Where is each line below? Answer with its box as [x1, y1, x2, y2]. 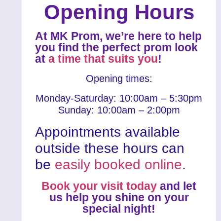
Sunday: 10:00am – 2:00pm [58, 105, 180, 116]
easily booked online [55, 157, 183, 173]
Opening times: [85, 73, 152, 84]
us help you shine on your [49, 191, 189, 204]
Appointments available [35, 124, 181, 140]
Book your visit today [41, 180, 157, 193]
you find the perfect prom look [35, 41, 198, 54]
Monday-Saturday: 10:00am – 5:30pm [36, 93, 203, 104]
